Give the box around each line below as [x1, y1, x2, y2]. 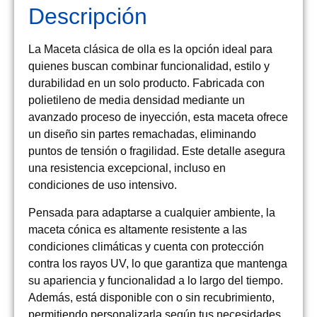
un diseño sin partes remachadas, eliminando [28, 128, 256, 141]
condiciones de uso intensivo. [28, 179, 177, 192]
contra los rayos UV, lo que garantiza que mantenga [28, 257, 287, 270]
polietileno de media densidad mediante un [28, 94, 245, 107]
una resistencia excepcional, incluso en [28, 162, 226, 175]
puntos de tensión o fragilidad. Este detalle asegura [28, 145, 285, 158]
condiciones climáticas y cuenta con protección [28, 240, 264, 253]
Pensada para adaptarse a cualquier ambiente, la [28, 206, 275, 219]
